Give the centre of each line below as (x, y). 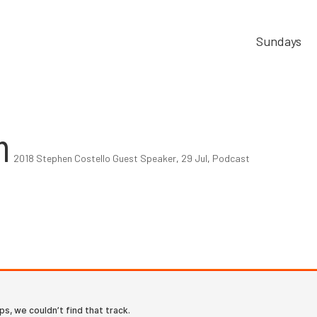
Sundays (278, 41)
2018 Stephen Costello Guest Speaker (95, 158)
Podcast (231, 158)
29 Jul (195, 158)
